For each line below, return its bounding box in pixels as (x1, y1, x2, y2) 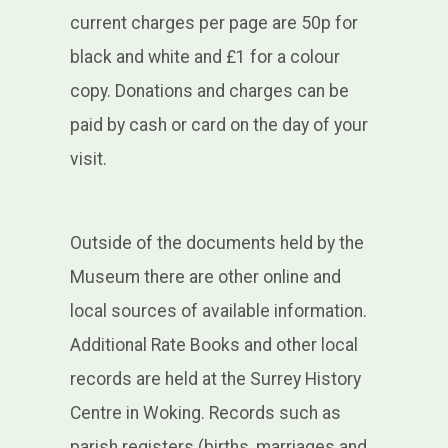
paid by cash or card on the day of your (69, 115, 368, 136)
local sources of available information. (69, 301, 367, 322)
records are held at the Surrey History (69, 369, 361, 390)
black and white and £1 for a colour (69, 47, 340, 68)
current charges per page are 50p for (69, 13, 358, 34)
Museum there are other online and (69, 267, 341, 288)
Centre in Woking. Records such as (69, 403, 341, 424)
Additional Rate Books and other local (69, 335, 358, 356)
